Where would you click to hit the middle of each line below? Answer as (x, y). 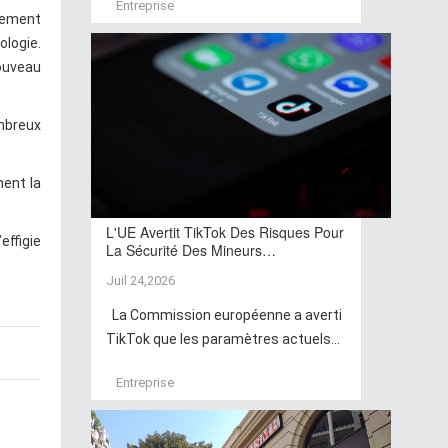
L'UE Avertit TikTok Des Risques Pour (225, 232)
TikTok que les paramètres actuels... (223, 339)
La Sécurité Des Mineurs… (191, 250)
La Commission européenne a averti (224, 315)
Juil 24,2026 (140, 281)
